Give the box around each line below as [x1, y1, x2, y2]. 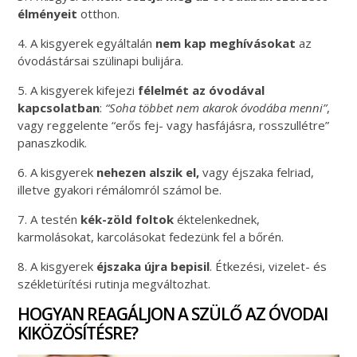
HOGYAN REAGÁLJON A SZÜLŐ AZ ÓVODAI [18, 302, 328, 325]
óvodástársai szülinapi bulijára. [18, 52, 184, 69]
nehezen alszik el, [93, 163, 200, 180]
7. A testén [18, 210, 81, 227]
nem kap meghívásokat [155, 34, 300, 51]
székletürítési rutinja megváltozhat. [18, 275, 211, 292]
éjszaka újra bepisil [96, 257, 210, 274]
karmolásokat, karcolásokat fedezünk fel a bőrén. [18, 228, 284, 245]
